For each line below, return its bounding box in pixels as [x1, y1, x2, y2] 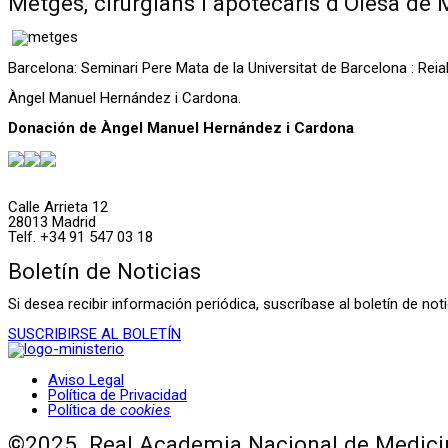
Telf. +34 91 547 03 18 [8, 228, 153, 247]
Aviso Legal [48, 371, 124, 390]
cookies [120, 401, 171, 420]
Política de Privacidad [48, 386, 187, 405]
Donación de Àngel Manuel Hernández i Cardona [8, 119, 354, 138]
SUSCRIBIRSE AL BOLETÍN [8, 325, 181, 344]
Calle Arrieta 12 [8, 198, 108, 217]
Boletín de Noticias [8, 257, 201, 284]
